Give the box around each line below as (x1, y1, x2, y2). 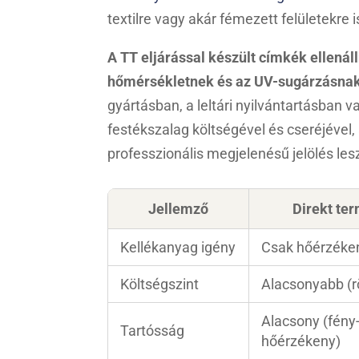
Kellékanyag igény (120, 238, 236, 256)
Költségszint (120, 275, 200, 292)
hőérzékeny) (261, 332, 341, 349)
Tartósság (120, 321, 185, 339)
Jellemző (148, 200, 209, 217)
